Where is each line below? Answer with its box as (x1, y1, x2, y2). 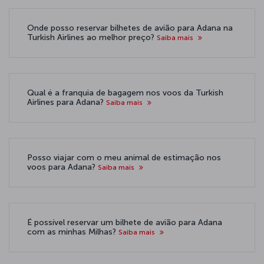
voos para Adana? (27, 162, 98, 172)
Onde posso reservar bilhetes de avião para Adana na (27, 23, 233, 33)
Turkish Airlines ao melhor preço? (27, 32, 157, 42)
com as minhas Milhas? (27, 227, 118, 237)
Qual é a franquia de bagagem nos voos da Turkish (27, 88, 223, 98)
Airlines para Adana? (27, 97, 106, 107)
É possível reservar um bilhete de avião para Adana (27, 217, 222, 227)
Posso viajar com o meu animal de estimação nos (27, 153, 221, 163)
